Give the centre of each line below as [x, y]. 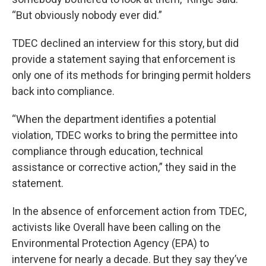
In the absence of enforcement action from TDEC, [129, 211]
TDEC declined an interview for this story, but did [125, 43]
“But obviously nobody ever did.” [87, 15]
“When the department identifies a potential [114, 119]
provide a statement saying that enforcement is [124, 59]
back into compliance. [63, 91]
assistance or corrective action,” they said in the [124, 167]
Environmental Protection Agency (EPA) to [110, 243]
